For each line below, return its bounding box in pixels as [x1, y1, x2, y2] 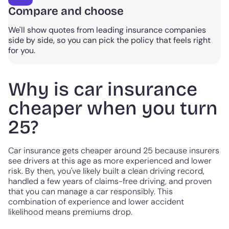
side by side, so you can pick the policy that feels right [8, 35, 211, 46]
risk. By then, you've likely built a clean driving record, [8, 165, 204, 176]
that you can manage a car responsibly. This [8, 186, 173, 197]
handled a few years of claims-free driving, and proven [8, 175, 212, 187]
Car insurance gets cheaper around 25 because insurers [8, 145, 219, 156]
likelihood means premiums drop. [8, 206, 132, 217]
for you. [8, 45, 35, 56]
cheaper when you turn [8, 97, 218, 120]
